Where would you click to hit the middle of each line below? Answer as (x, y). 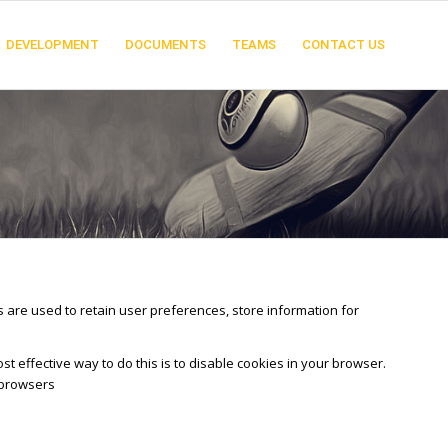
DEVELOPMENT (52, 44)
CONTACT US (343, 44)
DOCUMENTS (165, 44)
